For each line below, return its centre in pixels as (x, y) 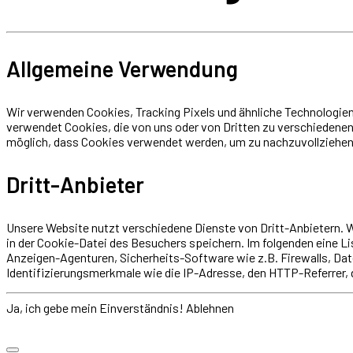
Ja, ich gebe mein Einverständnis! (95, 307)
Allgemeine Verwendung (122, 68)
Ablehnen (210, 307)
